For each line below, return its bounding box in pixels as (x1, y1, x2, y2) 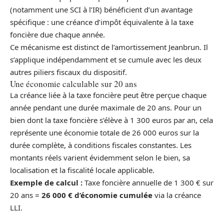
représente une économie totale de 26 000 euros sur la (10, 127, 199, 138)
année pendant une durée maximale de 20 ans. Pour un (10, 102, 201, 113)
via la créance (152, 190, 201, 200)
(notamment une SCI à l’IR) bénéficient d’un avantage (10, 4, 192, 15)
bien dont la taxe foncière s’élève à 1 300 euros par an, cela (10, 115, 213, 125)
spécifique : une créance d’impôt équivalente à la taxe (10, 17, 193, 27)
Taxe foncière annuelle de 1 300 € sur (82, 177, 213, 188)
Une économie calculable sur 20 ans (10, 78, 137, 90)
